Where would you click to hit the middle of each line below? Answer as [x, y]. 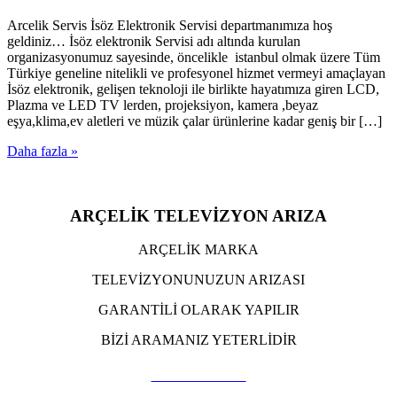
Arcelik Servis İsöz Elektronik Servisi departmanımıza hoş [170, 25]
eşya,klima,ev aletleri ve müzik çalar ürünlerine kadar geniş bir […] [195, 121]
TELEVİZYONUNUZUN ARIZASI [198, 280]
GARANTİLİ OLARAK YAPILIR [198, 310]
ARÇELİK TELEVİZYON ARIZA [198, 215]
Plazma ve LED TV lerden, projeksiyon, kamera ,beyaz [163, 105]
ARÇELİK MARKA [198, 250]
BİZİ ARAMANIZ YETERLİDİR [198, 340]
